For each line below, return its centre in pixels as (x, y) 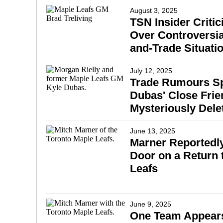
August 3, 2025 (154, 10)
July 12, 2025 (151, 71)
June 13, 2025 (153, 131)
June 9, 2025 (151, 204)
